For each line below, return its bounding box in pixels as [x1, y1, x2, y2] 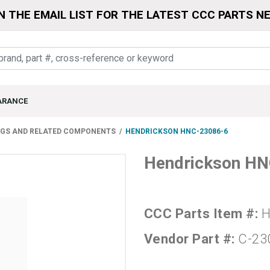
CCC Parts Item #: [144, 206, 262, 222]
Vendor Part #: [144, 231, 239, 247]
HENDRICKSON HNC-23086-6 [125, 127, 228, 136]
